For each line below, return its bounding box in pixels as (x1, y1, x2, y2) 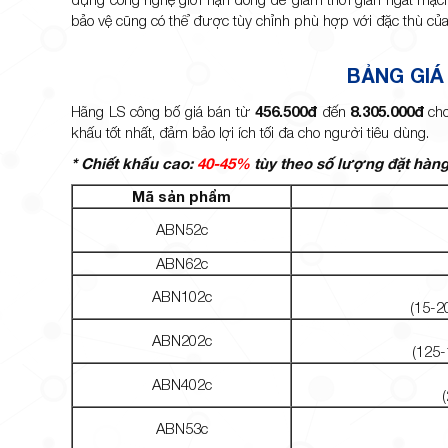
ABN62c (155, 253, 208, 272)
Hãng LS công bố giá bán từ (71, 101, 256, 120)
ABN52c (155, 219, 208, 238)
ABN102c (151, 286, 212, 305)
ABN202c (151, 330, 212, 349)
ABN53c (155, 418, 208, 437)
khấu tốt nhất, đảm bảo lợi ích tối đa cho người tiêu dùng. (71, 122, 430, 141)
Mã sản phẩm (132, 186, 232, 205)
